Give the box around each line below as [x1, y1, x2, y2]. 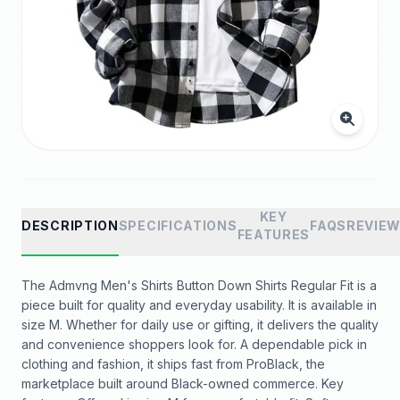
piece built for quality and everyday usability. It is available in [21, 297, 377, 312]
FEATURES [237, 227, 311, 242]
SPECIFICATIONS [118, 218, 237, 233]
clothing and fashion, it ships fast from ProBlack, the [21, 356, 325, 371]
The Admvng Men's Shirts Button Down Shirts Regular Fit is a [21, 278, 377, 293]
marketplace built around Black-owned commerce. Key [21, 376, 344, 391]
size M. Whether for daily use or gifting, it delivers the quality [21, 317, 379, 332]
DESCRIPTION [21, 218, 119, 233]
